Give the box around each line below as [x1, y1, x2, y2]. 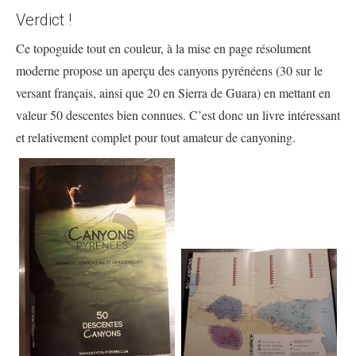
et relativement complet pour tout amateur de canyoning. [16, 129, 296, 146]
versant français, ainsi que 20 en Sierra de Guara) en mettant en [16, 84, 331, 102]
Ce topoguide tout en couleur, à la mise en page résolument [16, 40, 311, 57]
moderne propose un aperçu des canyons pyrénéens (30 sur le [16, 62, 323, 79]
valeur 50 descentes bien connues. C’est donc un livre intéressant [16, 106, 340, 124]
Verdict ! [16, 10, 72, 30]
